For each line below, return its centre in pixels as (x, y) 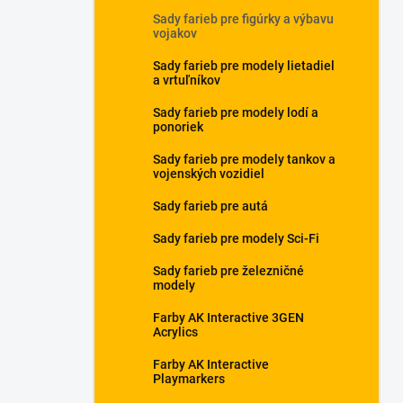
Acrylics (175, 332)
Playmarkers (189, 379)
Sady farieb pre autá (210, 206)
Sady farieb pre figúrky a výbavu (243, 19)
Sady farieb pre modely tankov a (244, 159)
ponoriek (178, 127)
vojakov (175, 33)
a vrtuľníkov (187, 80)
